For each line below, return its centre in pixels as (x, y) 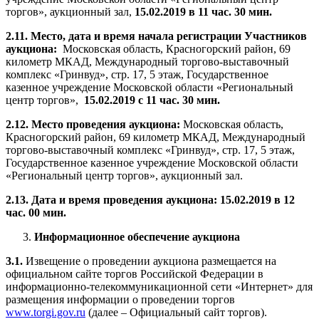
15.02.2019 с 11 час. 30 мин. (149, 100)
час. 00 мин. (36, 213)
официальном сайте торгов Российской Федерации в (135, 274)
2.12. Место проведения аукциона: (94, 125)
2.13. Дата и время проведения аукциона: (113, 200)
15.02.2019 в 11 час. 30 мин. (203, 12)
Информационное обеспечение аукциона (137, 237)
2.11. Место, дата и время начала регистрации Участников (156, 36)
